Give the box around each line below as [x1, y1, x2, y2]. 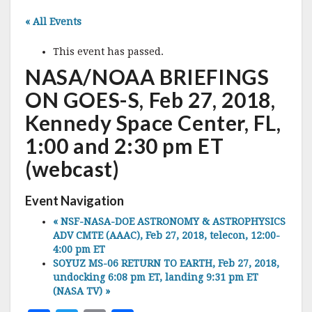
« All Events [25, 16, 81, 27]
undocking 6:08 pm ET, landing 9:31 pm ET [53, 272, 258, 283]
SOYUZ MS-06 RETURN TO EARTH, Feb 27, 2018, [53, 258, 279, 269]
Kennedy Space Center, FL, [25, 110, 282, 135]
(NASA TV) [53, 286, 105, 297]
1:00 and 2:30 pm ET [25, 133, 224, 158]
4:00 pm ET [53, 244, 105, 255]
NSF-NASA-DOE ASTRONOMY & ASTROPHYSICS [58, 216, 286, 227]
